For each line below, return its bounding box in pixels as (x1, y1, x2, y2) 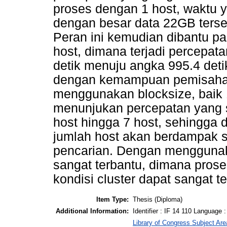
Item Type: (96, 195, 129, 203)
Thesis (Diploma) (133, 195, 182, 203)
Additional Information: (56, 207, 129, 215)
